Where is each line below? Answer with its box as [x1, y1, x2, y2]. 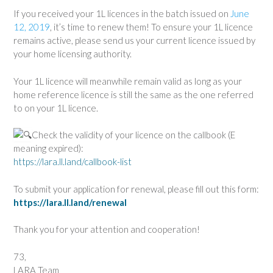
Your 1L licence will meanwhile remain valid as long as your [13, 75, 242, 87]
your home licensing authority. [13, 48, 132, 59]
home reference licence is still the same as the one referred [13, 88, 253, 100]
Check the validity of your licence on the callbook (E [32, 129, 235, 140]
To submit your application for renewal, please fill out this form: [13, 183, 259, 194]
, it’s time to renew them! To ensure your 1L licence [50, 21, 253, 32]
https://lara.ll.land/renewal [13, 196, 127, 208]
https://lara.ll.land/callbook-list [13, 156, 132, 167]
